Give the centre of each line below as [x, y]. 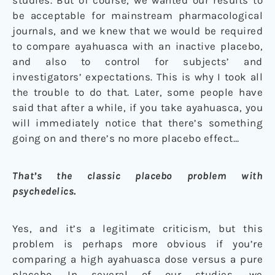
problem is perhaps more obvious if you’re [137, 243]
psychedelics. [44, 191]
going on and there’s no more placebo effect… [126, 138]
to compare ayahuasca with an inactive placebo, [137, 46]
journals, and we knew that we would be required [137, 30]
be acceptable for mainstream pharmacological [137, 15]
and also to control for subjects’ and [137, 61]
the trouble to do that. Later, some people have [137, 92]
